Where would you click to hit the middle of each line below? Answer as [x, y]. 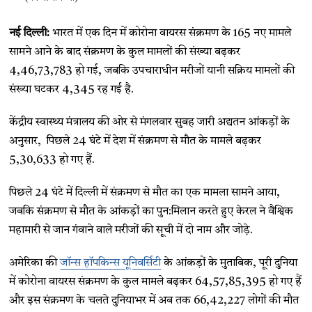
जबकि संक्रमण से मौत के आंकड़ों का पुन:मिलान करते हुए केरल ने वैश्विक [151, 212]
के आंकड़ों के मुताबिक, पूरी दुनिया [229, 263]
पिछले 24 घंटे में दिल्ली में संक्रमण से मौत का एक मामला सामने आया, [145, 193]
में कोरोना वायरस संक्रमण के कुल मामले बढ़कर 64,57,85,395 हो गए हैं [156, 282]
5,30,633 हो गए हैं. [52, 160]
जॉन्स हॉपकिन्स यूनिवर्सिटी [111, 263]
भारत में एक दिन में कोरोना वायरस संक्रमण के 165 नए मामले [171, 33]
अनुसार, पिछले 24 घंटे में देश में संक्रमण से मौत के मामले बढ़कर [135, 141]
